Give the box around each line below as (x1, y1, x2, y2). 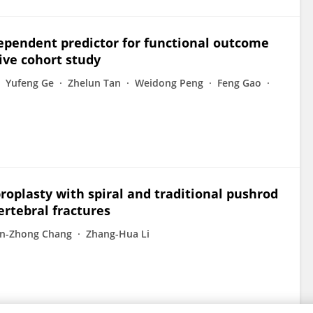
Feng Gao (217, 76, 261, 89)
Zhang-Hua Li (86, 227, 150, 240)
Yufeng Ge (6, 76, 54, 89)
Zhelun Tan (68, 76, 121, 89)
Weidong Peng (135, 76, 203, 89)
